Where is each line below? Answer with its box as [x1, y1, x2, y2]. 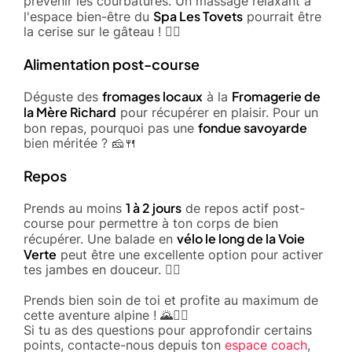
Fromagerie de [232, 87, 321, 104]
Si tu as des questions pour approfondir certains [24, 321, 312, 338]
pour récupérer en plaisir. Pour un [116, 104, 318, 120]
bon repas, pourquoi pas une [24, 119, 198, 136]
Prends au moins [24, 200, 126, 216]
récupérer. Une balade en [24, 230, 177, 247]
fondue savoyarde [198, 119, 307, 136]
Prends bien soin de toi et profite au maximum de [24, 291, 318, 308]
